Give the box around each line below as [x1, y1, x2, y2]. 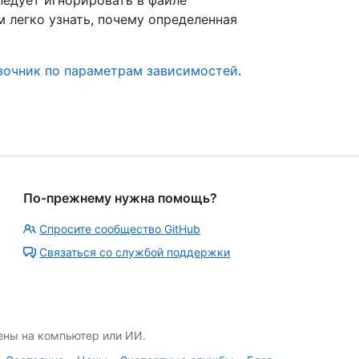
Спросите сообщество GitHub [39, 221, 201, 236]
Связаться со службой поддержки [39, 244, 231, 259]
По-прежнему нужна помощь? [23, 189, 218, 206]
